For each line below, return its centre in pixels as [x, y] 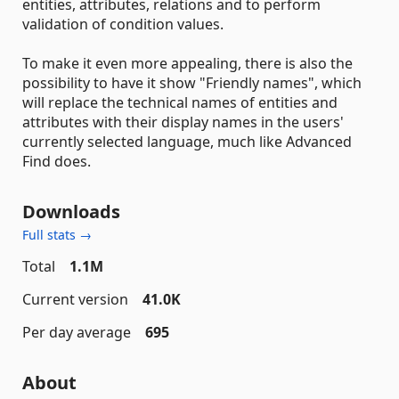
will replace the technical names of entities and [180, 102]
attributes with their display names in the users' [183, 122]
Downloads [71, 212]
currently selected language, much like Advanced [187, 142]
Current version [75, 299]
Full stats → [57, 235]
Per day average [77, 332]
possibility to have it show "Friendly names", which [192, 83]
